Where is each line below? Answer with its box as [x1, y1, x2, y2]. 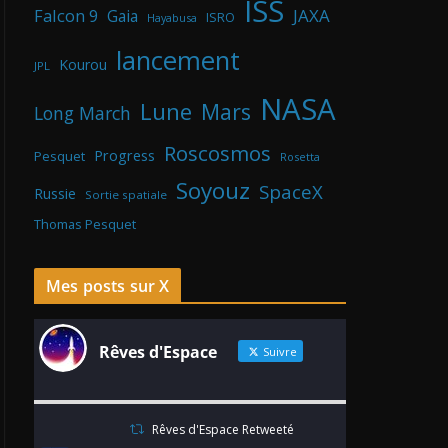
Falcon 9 [34, 4, 98, 28]
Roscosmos [164, 139, 271, 168]
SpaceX [259, 179, 323, 205]
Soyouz [176, 175, 250, 207]
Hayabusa [147, 10, 197, 26]
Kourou [59, 55, 107, 75]
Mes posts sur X [46, 275, 170, 298]
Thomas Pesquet [34, 215, 136, 234]
